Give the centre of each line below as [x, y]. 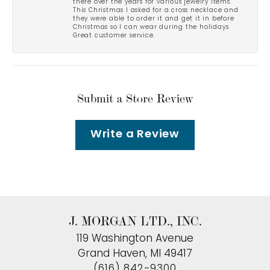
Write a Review [135, 135]
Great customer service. [114, 36]
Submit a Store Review [135, 98]
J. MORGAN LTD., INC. [135, 221]
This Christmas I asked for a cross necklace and [156, 10]
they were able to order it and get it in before [154, 19]
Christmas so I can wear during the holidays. [152, 27]
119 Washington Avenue [135, 239]
